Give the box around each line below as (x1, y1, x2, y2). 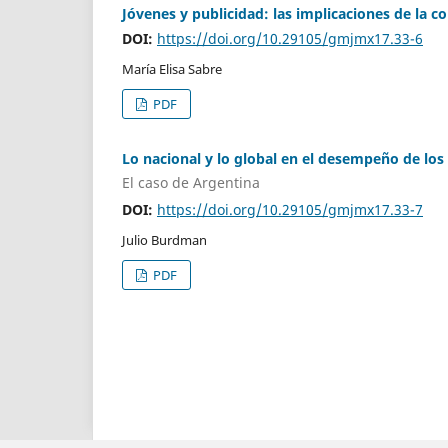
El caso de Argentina (122, 172, 260, 192)
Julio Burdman (122, 230, 207, 249)
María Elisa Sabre (122, 60, 222, 79)
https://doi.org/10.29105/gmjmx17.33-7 (157, 199, 423, 219)
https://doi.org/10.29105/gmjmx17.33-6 (157, 29, 423, 49)
